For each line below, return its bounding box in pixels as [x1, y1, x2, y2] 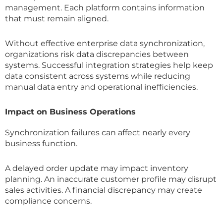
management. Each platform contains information [5, 2, 205, 12]
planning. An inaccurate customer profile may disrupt [5, 174, 217, 184]
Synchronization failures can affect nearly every [5, 127, 190, 137]
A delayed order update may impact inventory [5, 163, 188, 173]
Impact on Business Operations [5, 107, 136, 116]
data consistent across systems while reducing [5, 71, 190, 81]
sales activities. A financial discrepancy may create [5, 185, 202, 195]
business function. [5, 138, 77, 148]
